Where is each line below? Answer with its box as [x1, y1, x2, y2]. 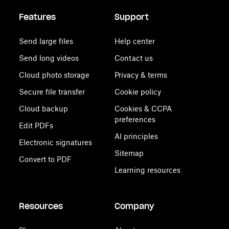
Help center [114, 37, 155, 45]
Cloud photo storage [19, 71, 90, 79]
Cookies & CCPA [114, 104, 172, 113]
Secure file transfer [19, 87, 85, 96]
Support [114, 12, 149, 22]
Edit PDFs [19, 121, 54, 130]
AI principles [114, 132, 158, 141]
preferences [114, 115, 155, 124]
